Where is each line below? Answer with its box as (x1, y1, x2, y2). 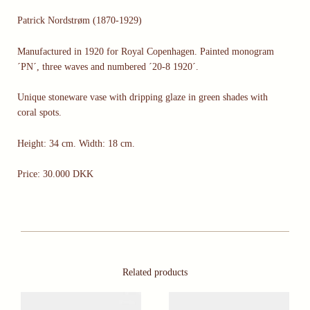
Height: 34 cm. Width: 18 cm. (17, 138, 135, 149)
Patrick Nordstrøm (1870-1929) (17, 15, 142, 26)
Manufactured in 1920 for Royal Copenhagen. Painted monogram (17, 46, 274, 57)
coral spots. (17, 107, 67, 118)
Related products (122, 267, 188, 277)
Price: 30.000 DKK (17, 169, 96, 179)
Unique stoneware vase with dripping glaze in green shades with (17, 92, 268, 103)
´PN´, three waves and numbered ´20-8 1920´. (17, 61, 201, 72)
